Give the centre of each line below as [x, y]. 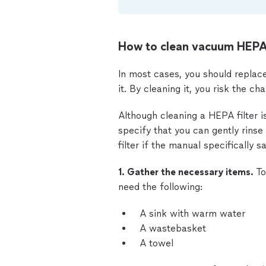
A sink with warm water [192, 213]
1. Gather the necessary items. [187, 172]
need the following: [160, 187]
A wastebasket [173, 228]
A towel [156, 243]
